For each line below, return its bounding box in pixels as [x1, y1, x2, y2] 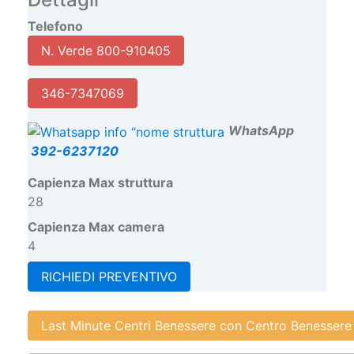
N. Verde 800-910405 [41, 43, 171, 59]
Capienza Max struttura [28, 175, 173, 190]
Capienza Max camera [28, 219, 164, 235]
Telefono [28, 18, 83, 35]
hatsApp [242, 122, 294, 139]
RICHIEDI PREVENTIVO [41, 269, 177, 284]
